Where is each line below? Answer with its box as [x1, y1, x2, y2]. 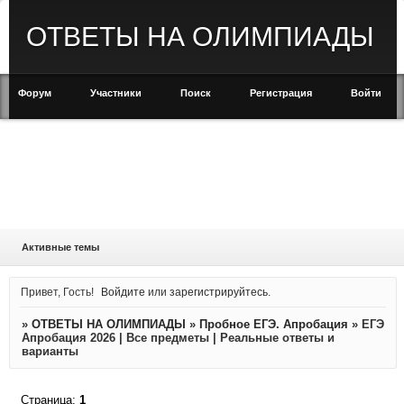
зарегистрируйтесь [170, 285, 269, 298]
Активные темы [21, 242, 99, 252]
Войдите [101, 285, 146, 298]
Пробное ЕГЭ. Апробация [198, 317, 348, 332]
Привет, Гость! [20, 285, 94, 298]
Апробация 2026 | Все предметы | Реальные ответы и [21, 331, 335, 345]
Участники [90, 87, 142, 98]
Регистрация [250, 87, 312, 98]
